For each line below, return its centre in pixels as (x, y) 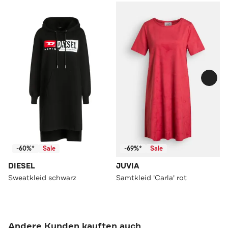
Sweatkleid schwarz (42, 177)
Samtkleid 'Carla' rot (151, 177)
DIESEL (22, 166)
